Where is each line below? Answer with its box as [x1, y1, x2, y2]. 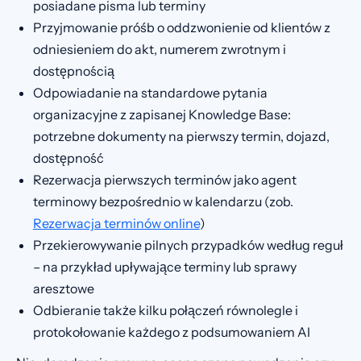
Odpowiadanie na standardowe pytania [32, 84, 268, 101]
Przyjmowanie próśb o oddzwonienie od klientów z [32, 19, 330, 35]
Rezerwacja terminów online [32, 214, 200, 231]
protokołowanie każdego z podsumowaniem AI [32, 323, 310, 340]
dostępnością [32, 62, 114, 79]
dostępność [32, 149, 104, 166]
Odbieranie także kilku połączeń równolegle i [32, 301, 298, 318]
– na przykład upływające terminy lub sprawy [32, 258, 297, 275]
